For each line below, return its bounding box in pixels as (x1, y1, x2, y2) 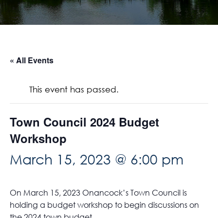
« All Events (10, 54, 54, 66)
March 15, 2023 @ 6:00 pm (10, 150, 183, 167)
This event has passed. (29, 84, 119, 94)
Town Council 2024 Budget (10, 113, 159, 130)
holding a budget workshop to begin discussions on (10, 200, 199, 210)
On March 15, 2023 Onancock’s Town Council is (10, 187, 187, 198)
